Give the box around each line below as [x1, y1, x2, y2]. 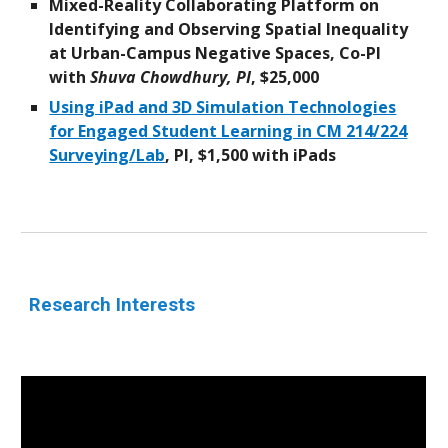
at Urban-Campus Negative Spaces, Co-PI [49, 42, 382, 64]
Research [29, 294, 117, 316]
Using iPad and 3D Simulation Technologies [49, 96, 397, 118]
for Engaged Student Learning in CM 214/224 [49, 120, 408, 142]
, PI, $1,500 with [165, 144, 294, 166]
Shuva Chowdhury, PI [90, 66, 252, 88]
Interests [116, 294, 201, 316]
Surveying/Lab [49, 144, 166, 166]
